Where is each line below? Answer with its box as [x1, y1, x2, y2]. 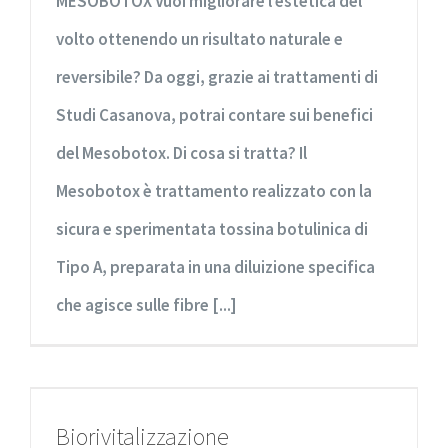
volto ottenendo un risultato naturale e [56, 27, 343, 50]
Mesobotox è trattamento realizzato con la [56, 179, 372, 202]
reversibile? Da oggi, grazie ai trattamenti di [56, 65, 378, 88]
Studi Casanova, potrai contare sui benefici [56, 103, 373, 126]
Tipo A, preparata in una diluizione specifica [56, 255, 375, 278]
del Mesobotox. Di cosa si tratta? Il [56, 141, 307, 164]
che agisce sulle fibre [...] [56, 293, 237, 316]
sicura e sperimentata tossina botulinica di [56, 217, 368, 240]
